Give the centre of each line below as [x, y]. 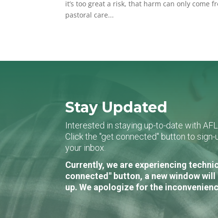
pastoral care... [90, 15]
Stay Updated [117, 107]
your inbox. [86, 147]
